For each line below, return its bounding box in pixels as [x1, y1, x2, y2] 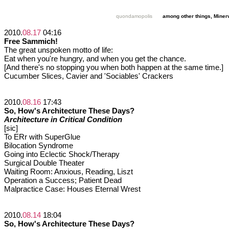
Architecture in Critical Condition [4, 115, 122, 124]
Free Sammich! [4, 37, 58, 45]
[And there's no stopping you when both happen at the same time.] [4, 63, 223, 72]
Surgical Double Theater [4, 158, 84, 167]
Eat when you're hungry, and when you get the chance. [4, 54, 186, 63]
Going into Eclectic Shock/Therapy [4, 150, 120, 158]
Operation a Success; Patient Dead [4, 176, 122, 185]
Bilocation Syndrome [4, 141, 73, 150]
